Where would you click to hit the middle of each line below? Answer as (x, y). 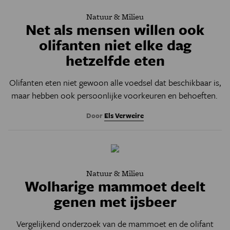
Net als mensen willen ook (115, 29)
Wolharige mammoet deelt (115, 186)
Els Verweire (124, 116)
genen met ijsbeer (115, 202)
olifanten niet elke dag (115, 45)
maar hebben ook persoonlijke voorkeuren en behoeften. (115, 95)
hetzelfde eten (115, 60)
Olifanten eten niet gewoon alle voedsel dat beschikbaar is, (115, 82)
